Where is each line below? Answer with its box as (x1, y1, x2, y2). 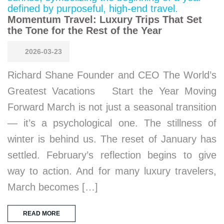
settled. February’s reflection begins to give (7, 149, 216, 160)
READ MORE (23, 210, 60, 217)
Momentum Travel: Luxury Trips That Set (7, 14, 202, 25)
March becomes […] (7, 181, 98, 192)
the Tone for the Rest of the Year (7, 25, 162, 36)
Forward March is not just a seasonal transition (7, 101, 216, 112)
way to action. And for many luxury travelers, (7, 165, 216, 176)
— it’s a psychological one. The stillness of (7, 117, 216, 128)
